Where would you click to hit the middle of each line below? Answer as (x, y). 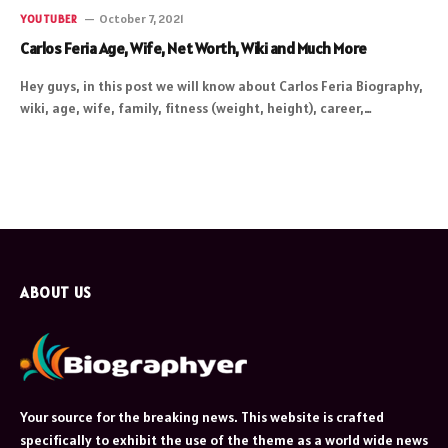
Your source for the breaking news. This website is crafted (202, 416)
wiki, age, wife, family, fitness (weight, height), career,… (196, 107)
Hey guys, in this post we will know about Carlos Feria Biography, (221, 85)
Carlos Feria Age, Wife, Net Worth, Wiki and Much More (193, 47)
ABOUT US (56, 292)
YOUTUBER (49, 18)
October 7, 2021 (142, 18)
